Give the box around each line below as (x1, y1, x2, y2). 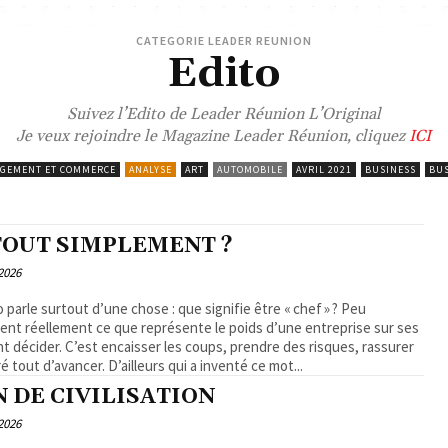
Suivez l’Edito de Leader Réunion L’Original (66, 103, 381, 124)
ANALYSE (128, 162, 172, 176)
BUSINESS (364, 162, 416, 176)
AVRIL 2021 (295, 162, 352, 176)
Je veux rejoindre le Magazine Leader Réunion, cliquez (16, 125, 406, 146)
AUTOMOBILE (216, 162, 283, 176)
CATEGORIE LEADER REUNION (136, 32, 312, 48)
